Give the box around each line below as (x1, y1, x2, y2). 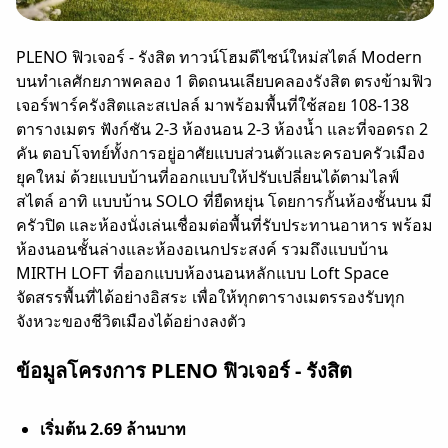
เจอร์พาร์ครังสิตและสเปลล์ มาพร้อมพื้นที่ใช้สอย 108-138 (16, 94, 409, 117)
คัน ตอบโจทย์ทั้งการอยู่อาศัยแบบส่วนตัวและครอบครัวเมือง (16, 142, 425, 165)
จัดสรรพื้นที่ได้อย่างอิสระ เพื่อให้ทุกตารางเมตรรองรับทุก (16, 286, 405, 309)
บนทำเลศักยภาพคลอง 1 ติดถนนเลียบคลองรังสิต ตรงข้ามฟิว (16, 70, 432, 93)
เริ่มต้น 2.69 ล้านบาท (40, 418, 186, 441)
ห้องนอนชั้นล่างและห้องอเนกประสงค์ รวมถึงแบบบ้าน (16, 238, 388, 261)
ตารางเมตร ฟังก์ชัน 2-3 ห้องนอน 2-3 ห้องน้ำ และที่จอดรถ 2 (16, 118, 428, 141)
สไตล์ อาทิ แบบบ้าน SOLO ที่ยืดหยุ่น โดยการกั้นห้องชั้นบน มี (16, 190, 432, 213)
